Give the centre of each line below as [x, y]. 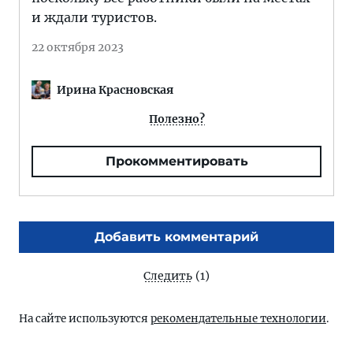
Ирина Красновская [115, 89]
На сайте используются [85, 319]
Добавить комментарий [176, 237]
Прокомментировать [176, 162]
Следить [168, 276]
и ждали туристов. [94, 18]
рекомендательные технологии [238, 319]
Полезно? [176, 119]
